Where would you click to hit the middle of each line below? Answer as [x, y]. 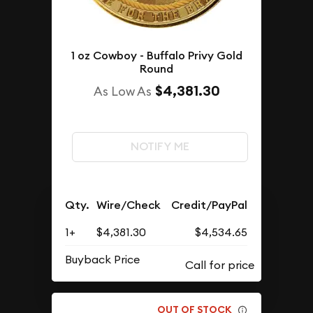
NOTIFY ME [160, 147]
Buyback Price [103, 259]
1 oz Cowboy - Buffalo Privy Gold [156, 55]
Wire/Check [129, 205]
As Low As [122, 91]
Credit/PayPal [210, 205]
